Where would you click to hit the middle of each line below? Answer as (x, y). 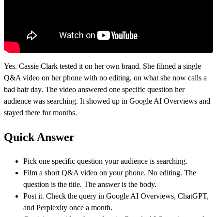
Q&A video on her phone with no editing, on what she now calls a (105, 77)
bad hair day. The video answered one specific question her (94, 89)
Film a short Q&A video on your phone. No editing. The (110, 172)
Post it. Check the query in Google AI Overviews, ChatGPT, (116, 196)
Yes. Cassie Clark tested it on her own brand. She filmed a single (102, 66)
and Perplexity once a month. (68, 207)
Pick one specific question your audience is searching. (105, 161)
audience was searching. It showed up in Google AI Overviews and (107, 101)
